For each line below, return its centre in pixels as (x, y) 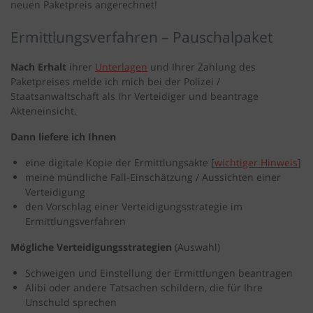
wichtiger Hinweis (256, 163)
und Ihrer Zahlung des (202, 67)
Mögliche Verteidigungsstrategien (91, 247)
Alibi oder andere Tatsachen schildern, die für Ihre (144, 288)
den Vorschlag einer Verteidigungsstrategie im (134, 207)
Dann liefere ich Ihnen (63, 137)
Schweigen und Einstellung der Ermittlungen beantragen (159, 273)
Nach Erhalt (38, 67)
